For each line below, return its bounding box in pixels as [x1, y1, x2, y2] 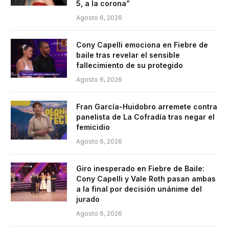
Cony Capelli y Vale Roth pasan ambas [76, 174, 216, 183]
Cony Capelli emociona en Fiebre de [76, 40, 208, 49]
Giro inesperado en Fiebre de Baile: [76, 164, 204, 173]
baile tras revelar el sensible [76, 50, 180, 59]
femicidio [76, 122, 110, 131]
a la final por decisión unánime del [76, 184, 202, 193]
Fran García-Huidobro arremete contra [76, 102, 217, 111]
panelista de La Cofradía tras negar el [76, 112, 215, 121]
